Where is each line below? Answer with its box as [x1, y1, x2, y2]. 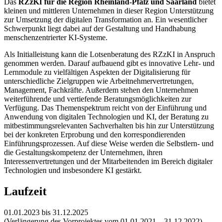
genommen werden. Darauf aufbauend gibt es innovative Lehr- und [4, 59, 215, 68]
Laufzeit [4, 185, 47, 198]
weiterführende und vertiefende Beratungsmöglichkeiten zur [4, 95, 191, 104]
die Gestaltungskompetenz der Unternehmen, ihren [4, 148, 163, 157]
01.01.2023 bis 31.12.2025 [4, 208, 88, 217]
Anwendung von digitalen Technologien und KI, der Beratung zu [4, 112, 209, 121]
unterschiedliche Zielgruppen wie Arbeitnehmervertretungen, [4, 77, 194, 86]
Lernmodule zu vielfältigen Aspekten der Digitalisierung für [4, 68, 190, 77]
